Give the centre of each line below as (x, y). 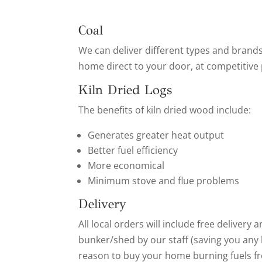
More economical (126, 166)
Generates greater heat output (156, 135)
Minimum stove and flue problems (164, 181)
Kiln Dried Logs (125, 90)
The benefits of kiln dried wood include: (165, 110)
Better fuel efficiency (133, 151)
